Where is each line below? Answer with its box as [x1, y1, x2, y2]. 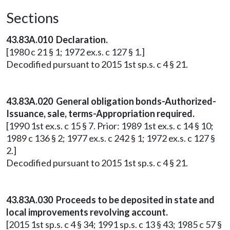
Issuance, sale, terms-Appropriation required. [6, 108, 195, 119]
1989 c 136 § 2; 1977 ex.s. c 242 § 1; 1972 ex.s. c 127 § [6, 132, 215, 144]
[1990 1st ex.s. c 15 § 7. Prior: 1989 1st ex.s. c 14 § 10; [6, 120, 214, 131]
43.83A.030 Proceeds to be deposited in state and [6, 194, 215, 205]
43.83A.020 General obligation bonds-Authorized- [6, 95, 216, 107]
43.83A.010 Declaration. [6, 34, 108, 45]
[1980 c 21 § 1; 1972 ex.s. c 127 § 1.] [6, 46, 145, 57]
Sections [6, 9, 59, 26]
